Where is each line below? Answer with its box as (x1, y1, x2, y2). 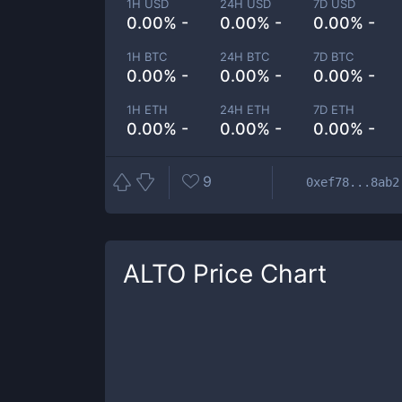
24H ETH (220, 102, 271, 117)
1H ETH (127, 102, 168, 117)
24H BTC (220, 49, 270, 64)
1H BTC (127, 49, 167, 64)
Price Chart (186, 258, 327, 289)
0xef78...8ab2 (306, 174, 399, 189)
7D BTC (313, 49, 354, 64)
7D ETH (313, 102, 355, 117)
